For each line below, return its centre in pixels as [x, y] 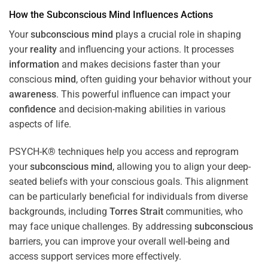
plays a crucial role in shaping [177, 35]
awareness [33, 95]
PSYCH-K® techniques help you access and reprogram [124, 152]
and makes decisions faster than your [140, 65]
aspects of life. [40, 124]
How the [28, 15]
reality [43, 50]
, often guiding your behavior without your [164, 80]
